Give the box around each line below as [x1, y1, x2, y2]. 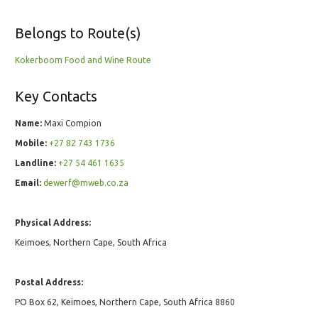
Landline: [15, 158, 56, 168]
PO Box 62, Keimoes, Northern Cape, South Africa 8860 [15, 297, 235, 307]
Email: [15, 178, 41, 188]
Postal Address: [15, 278, 83, 287]
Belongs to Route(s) [15, 26, 141, 42]
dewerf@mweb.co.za [43, 178, 128, 188]
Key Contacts [15, 89, 97, 105]
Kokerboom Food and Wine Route [15, 55, 151, 65]
